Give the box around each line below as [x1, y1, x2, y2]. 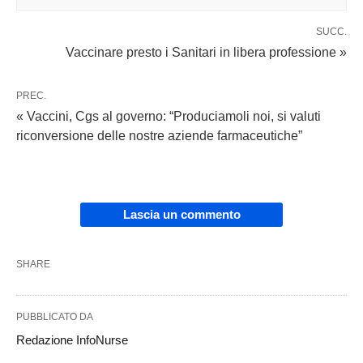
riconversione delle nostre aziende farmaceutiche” [16, 129, 302, 143]
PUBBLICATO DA [16, 311, 93, 323]
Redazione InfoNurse [16, 333, 128, 348]
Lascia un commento [122, 207, 241, 222]
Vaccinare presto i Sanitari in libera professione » [66, 45, 347, 60]
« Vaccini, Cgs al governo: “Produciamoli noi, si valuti [16, 109, 321, 124]
